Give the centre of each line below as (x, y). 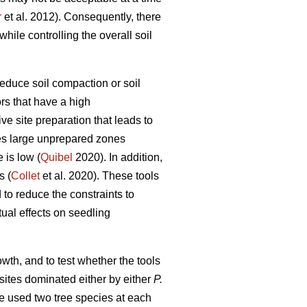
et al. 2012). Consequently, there (81, 17)
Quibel (57, 158)
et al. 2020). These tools (99, 176)
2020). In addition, (118, 158)
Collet (25, 176)
